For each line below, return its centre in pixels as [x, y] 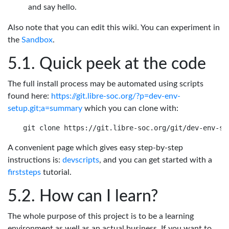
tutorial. [56, 172]
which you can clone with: [130, 108]
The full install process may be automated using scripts [106, 84]
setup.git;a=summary [45, 108]
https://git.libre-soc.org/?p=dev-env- [116, 96]
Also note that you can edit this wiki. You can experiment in [114, 27]
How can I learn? [99, 196]
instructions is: [35, 160]
